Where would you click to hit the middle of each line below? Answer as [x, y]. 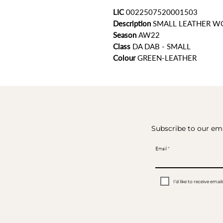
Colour [125, 58]
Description [133, 24]
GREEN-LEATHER [167, 58]
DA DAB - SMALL [161, 47]
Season [126, 35]
